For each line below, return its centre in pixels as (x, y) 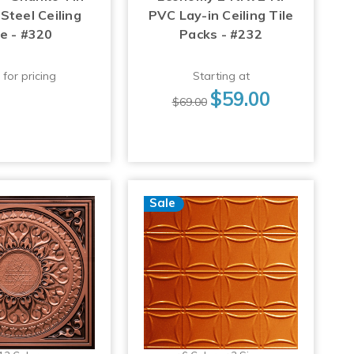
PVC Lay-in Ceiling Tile (221, 15)
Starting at (221, 76)
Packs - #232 (221, 34)
